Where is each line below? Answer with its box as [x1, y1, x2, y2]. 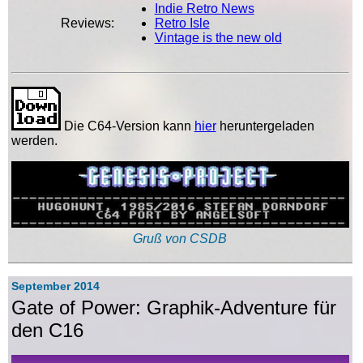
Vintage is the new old [154, 31, 282, 45]
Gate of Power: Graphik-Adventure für [11, 296, 336, 318]
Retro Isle [154, 16, 210, 31]
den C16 [11, 318, 83, 341]
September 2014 [11, 280, 100, 293]
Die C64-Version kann [60, 119, 194, 134]
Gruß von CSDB [133, 232, 228, 246]
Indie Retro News [154, 2, 254, 16]
